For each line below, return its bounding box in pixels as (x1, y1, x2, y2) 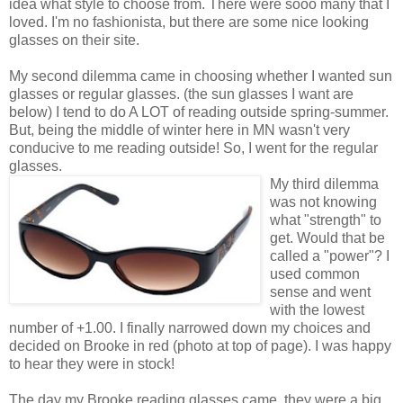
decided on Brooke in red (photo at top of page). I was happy (9, 337, 391, 354)
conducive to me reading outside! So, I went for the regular (9, 139, 378, 156)
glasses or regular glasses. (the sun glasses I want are (9, 85, 354, 102)
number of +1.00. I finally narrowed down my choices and (9, 319, 371, 336)
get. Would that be (270, 229, 385, 246)
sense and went (270, 283, 371, 300)
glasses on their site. (9, 31, 139, 48)
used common (270, 265, 360, 282)
